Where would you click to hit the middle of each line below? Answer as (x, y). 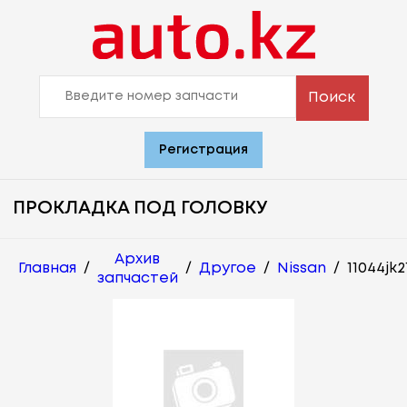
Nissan (302, 269)
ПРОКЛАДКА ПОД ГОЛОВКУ (140, 208)
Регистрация (203, 149)
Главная (47, 269)
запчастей (138, 278)
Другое (228, 269)
